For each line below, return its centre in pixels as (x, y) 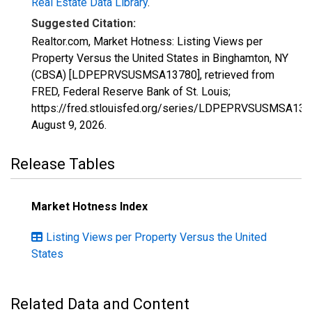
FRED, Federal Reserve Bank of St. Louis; (131, 92)
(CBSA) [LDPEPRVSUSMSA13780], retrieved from (153, 75)
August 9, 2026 (68, 125)
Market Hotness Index (89, 206)
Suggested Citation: (84, 23)
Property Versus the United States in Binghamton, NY (160, 58)
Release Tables (63, 164)
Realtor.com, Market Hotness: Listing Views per (147, 41)
